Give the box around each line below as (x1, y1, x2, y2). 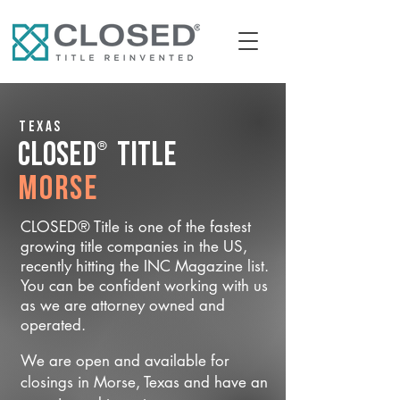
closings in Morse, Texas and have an (21, 372, 268, 392)
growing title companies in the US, (21, 237, 247, 256)
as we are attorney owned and (21, 296, 225, 315)
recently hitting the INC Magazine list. (21, 256, 269, 276)
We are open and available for (21, 351, 229, 371)
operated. (21, 315, 86, 335)
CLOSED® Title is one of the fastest (21, 217, 251, 237)
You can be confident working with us (21, 276, 268, 296)
